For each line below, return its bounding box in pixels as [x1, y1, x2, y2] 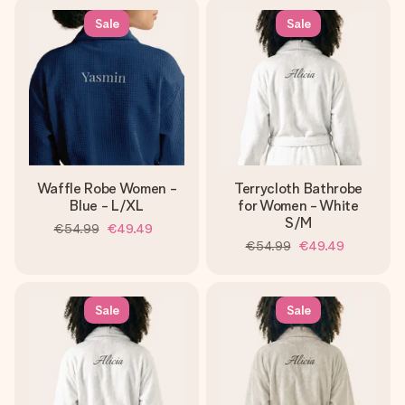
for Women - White [238, 197, 359, 214]
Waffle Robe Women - [36, 180, 177, 197]
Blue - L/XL [70, 197, 144, 214]
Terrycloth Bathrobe [234, 180, 363, 197]
